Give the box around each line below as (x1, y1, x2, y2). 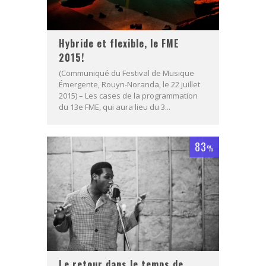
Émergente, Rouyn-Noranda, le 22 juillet (59, 78, 200, 90)
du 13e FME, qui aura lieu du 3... (59, 101, 170, 112)
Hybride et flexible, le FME (59, 36, 179, 50)
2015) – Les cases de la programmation (59, 90, 198, 101)
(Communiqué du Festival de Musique (59, 67, 194, 78)
